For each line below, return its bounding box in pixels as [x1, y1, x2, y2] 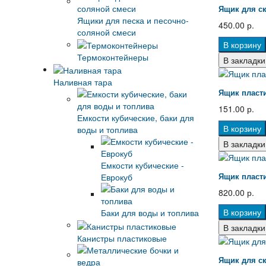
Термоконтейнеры [77, 50, 148, 63]
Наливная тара [53, 76, 112, 88]
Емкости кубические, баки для [77, 112, 194, 124]
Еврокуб [100, 171, 132, 183]
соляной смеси [77, 26, 136, 38]
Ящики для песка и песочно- [77, 14, 189, 26]
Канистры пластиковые [77, 232, 167, 244]
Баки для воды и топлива [100, 207, 199, 219]
